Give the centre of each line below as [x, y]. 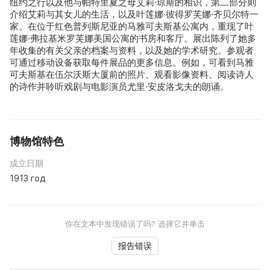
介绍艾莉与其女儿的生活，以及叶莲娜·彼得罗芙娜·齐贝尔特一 [134, 14]
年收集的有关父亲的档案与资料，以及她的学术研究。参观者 [132, 51]
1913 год [27, 178]
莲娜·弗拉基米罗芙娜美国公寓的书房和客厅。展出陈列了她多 [133, 39]
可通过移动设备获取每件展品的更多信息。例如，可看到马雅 [132, 63]
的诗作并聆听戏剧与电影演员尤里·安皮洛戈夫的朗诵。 [119, 87]
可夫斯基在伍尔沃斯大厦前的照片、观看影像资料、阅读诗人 [132, 75]
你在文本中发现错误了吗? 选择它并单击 [135, 224]
